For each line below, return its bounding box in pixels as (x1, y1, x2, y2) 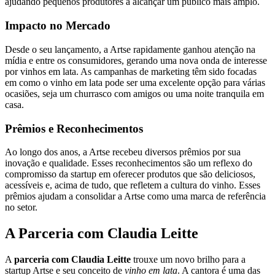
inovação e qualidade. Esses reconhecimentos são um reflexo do (5, 158, 252, 169)
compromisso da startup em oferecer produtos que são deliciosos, (5, 169, 255, 180)
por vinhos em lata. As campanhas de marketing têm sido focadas (5, 66, 257, 77)
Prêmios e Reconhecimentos (5, 122, 143, 135)
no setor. (5, 202, 37, 213)
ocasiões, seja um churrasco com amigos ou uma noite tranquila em (5, 88, 264, 99)
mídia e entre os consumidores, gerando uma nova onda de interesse (5, 55, 267, 66)
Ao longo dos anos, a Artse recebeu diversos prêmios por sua (5, 147, 241, 158)
